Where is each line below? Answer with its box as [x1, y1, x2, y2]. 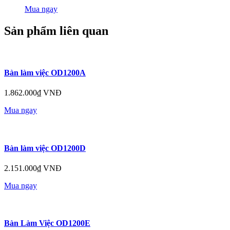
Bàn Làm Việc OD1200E [4, 219, 90, 228]
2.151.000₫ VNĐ [4, 163, 62, 172]
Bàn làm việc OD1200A [4, 68, 86, 78]
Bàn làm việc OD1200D [4, 143, 86, 152]
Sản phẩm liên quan [4, 24, 108, 37]
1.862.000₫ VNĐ [4, 88, 62, 98]
